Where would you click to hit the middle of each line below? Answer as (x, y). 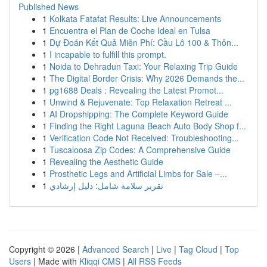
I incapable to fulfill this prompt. (108, 54)
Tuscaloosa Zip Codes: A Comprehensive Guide (140, 150)
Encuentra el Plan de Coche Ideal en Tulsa (130, 30)
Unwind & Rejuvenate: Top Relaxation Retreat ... (141, 102)
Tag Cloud (198, 249)
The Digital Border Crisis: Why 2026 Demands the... (147, 78)
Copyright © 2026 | (46, 249)
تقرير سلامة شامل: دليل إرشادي (106, 185)
